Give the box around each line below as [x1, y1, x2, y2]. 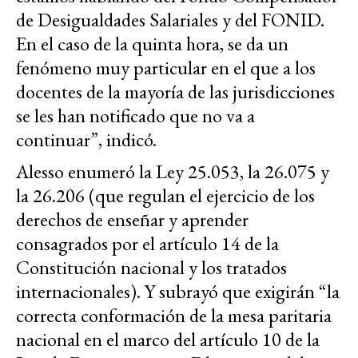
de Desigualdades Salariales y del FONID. [16, 7, 324, 33]
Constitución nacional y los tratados [16, 255, 287, 280]
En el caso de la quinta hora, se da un [16, 31, 288, 57]
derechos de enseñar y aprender [16, 207, 249, 233]
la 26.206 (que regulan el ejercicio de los [16, 183, 315, 209]
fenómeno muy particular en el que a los [16, 55, 316, 81]
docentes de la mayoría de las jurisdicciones [16, 79, 335, 105]
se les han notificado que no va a [16, 103, 255, 129]
